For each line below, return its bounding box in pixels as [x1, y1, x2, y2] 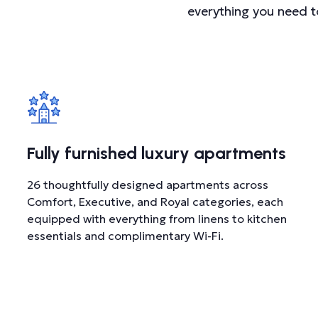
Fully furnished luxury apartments [27, 143, 287, 163]
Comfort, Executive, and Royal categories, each [27, 194, 284, 209]
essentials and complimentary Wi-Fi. [27, 229, 224, 243]
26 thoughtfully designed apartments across [27, 177, 269, 192]
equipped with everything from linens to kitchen [27, 212, 287, 226]
